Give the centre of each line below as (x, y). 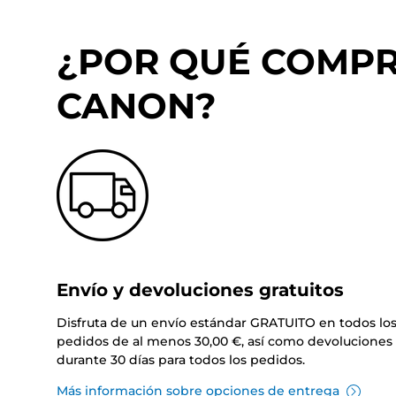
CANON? (137, 106)
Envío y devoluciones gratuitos (200, 290)
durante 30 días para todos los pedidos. (181, 360)
